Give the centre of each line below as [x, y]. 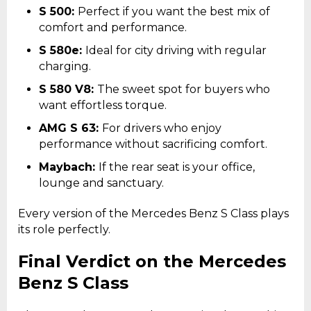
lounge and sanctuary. [101, 183]
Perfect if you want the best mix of [174, 11]
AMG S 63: [70, 128]
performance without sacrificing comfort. [153, 144]
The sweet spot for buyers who [184, 89]
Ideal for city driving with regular [176, 50]
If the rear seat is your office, [177, 167]
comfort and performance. [113, 27]
